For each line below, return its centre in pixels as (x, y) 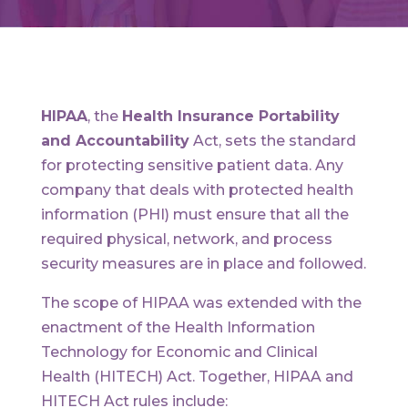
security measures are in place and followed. (203, 264)
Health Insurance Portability (230, 116)
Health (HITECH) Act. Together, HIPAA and (197, 377)
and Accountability (115, 141)
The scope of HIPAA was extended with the (201, 303)
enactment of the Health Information (178, 327)
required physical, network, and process (186, 239)
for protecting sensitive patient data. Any (192, 165)
